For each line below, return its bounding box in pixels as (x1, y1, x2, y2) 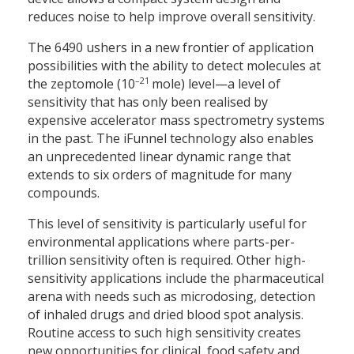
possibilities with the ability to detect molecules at (28, 56, 321, 74)
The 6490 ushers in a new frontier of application (28, 38, 314, 56)
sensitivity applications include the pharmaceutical (28, 269, 324, 287)
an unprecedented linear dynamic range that (28, 147, 291, 165)
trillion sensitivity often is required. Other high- (28, 250, 306, 269)
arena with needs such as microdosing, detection (28, 287, 315, 305)
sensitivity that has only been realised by (28, 92, 268, 111)
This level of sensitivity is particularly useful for (28, 214, 307, 232)
